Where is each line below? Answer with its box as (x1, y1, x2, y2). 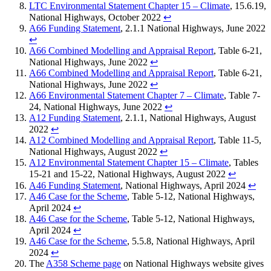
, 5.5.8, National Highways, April (127, 236, 255, 247)
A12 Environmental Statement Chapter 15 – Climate (29, 157, 229, 168)
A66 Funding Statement (29, 23, 120, 34)
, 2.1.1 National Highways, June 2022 (120, 23, 266, 34)
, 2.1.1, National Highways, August (120, 113, 256, 123)
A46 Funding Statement (29, 180, 120, 191)
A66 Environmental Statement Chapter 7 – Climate (29, 90, 224, 101)
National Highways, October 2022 (29, 12, 163, 23)
